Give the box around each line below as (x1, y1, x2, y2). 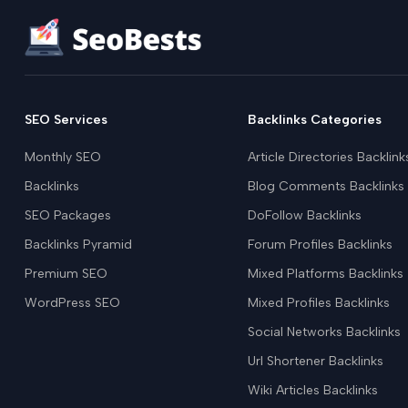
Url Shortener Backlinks (248, 352, 384, 369)
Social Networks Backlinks (248, 323, 402, 340)
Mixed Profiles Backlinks (248, 294, 391, 311)
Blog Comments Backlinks (248, 178, 405, 194)
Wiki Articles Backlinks (248, 382, 379, 398)
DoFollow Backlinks (248, 207, 362, 223)
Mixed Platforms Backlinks (248, 265, 404, 281)
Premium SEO (25, 265, 107, 281)
